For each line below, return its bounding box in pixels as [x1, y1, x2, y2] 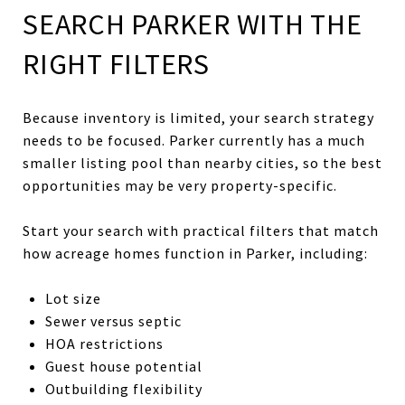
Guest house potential [44, 356, 202, 375]
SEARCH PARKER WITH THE [23, 5, 363, 42]
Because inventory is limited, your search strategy [23, 108, 374, 127]
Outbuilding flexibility [44, 379, 202, 398]
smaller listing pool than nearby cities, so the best [23, 153, 382, 172]
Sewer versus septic [44, 311, 182, 330]
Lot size [44, 288, 101, 307]
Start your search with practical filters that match [23, 221, 379, 240]
